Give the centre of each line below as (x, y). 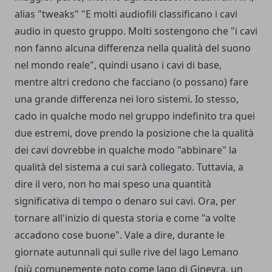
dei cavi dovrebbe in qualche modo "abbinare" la (126, 150)
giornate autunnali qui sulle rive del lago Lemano (127, 252)
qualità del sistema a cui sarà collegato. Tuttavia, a (129, 167)
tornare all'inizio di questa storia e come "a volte (125, 218)
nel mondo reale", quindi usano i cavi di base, (118, 65)
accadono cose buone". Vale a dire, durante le (120, 235)
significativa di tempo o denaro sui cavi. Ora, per (125, 201)
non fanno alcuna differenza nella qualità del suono (133, 48)
